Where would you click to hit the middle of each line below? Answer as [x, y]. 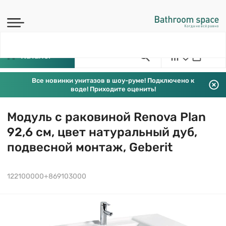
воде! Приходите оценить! [113, 89]
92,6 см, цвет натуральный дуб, [102, 132]
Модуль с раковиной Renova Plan [106, 117]
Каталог [36, 56]
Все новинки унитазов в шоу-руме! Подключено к [113, 80]
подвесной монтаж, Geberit [90, 147]
